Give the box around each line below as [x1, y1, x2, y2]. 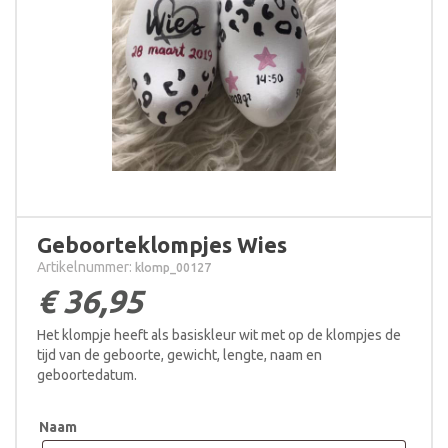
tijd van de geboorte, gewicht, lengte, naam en [37, 347, 322, 364]
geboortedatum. [37, 367, 137, 384]
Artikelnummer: [37, 259, 135, 276]
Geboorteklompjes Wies [37, 232, 287, 258]
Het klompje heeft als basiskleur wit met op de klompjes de [37, 327, 401, 344]
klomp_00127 [135, 261, 211, 275]
